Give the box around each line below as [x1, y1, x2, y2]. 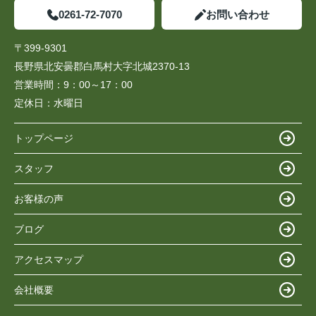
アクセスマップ [14, 253, 83, 265]
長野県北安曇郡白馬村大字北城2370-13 [14, 61, 193, 73]
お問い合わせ [205, 8, 269, 21]
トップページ [14, 132, 73, 144]
